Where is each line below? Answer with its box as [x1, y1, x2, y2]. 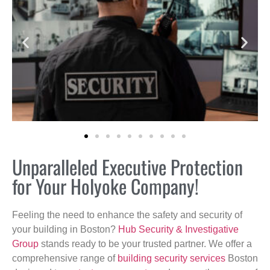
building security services [118, 253, 225, 263]
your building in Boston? [12, 224, 118, 234]
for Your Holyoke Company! [12, 171, 199, 200]
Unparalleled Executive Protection [12, 152, 243, 181]
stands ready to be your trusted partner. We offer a [39, 238, 252, 249]
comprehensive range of [12, 253, 118, 263]
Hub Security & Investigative [118, 224, 239, 234]
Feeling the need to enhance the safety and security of [12, 209, 242, 220]
